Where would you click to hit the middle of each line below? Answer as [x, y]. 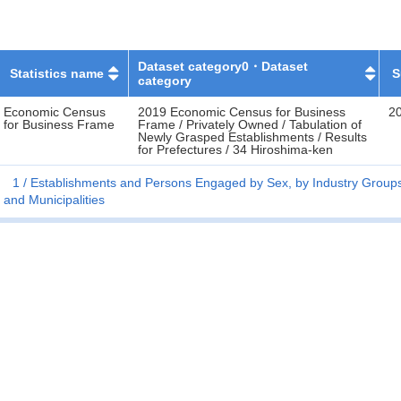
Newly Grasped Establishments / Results [252, 137]
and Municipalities [54, 200]
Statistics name [56, 73]
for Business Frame [59, 124]
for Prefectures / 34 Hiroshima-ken [235, 149]
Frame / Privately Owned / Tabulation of [250, 124]
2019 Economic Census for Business [242, 112]
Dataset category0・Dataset [223, 66]
